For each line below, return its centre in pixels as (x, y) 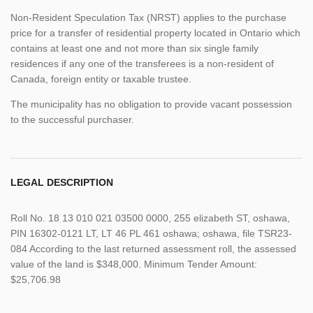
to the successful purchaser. (72, 119)
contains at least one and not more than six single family (134, 48)
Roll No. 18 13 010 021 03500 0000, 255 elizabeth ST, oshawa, (150, 218)
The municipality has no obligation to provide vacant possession (151, 104)
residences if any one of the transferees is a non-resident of (142, 63)
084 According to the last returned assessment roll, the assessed (153, 248)
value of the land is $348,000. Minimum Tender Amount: (134, 264)
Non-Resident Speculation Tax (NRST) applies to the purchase (148, 17)
